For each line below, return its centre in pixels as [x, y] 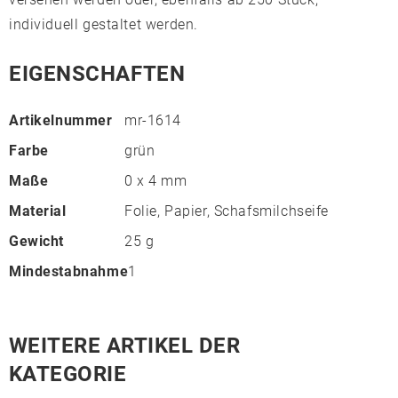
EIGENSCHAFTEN [97, 74]
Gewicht [37, 242]
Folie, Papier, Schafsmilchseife [227, 211]
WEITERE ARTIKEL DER [125, 346]
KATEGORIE [68, 374]
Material [38, 211]
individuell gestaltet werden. [103, 25]
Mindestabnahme [69, 272]
